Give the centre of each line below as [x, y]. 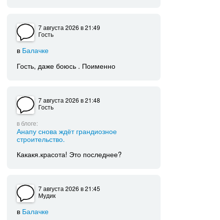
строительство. [41, 138]
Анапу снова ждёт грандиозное [67, 131]
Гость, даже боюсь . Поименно [66, 66]
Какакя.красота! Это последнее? [69, 154]
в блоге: [27, 123]
